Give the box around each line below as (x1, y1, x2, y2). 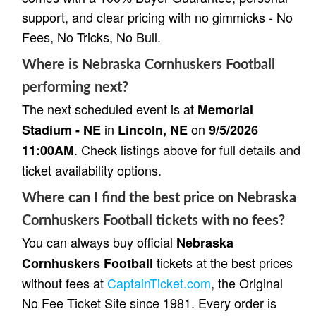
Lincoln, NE (118, 120, 188, 139)
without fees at (22, 273, 107, 292)
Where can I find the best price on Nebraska (22, 190, 296, 205)
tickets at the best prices (153, 253, 293, 272)
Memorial (197, 99, 253, 119)
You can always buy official (22, 232, 176, 251)
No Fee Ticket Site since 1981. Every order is (22, 293, 276, 312)
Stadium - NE (22, 120, 101, 139)
